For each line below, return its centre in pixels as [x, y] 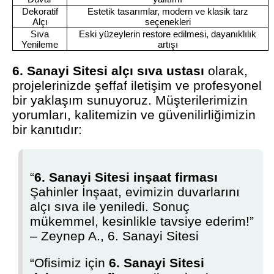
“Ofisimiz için [70, 263]
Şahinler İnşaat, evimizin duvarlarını [135, 191]
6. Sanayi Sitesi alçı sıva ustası [109, 70]
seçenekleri [168, 21]
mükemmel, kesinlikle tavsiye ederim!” [142, 221]
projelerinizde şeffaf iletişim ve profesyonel [137, 85]
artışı [168, 44]
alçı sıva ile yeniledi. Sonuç [110, 206]
